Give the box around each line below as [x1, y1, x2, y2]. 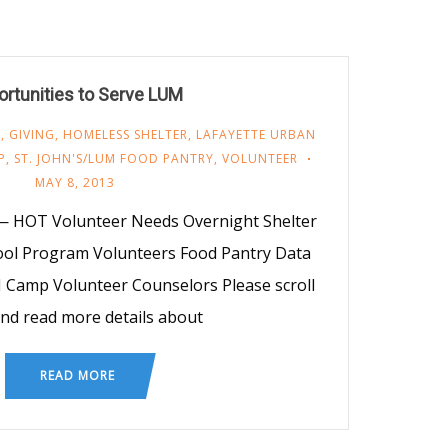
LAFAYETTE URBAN [195, 125, 316, 143]
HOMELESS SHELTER [62, 125, 188, 143]
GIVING [8, 125, 55, 143]
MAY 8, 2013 [34, 173, 115, 191]
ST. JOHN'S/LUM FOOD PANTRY [14, 149, 214, 167]
